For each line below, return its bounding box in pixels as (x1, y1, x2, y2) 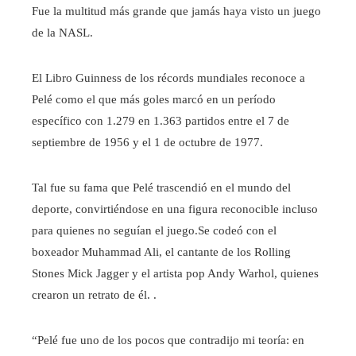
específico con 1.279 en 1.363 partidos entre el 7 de (32, 114, 289, 128)
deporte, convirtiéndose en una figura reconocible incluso (32, 203, 318, 216)
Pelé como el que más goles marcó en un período (32, 93, 276, 106)
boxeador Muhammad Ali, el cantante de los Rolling (32, 246, 291, 259)
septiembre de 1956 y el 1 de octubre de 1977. (32, 136, 263, 149)
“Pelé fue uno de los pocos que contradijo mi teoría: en (32, 334, 304, 347)
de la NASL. (32, 26, 93, 40)
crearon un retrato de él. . (32, 288, 157, 302)
